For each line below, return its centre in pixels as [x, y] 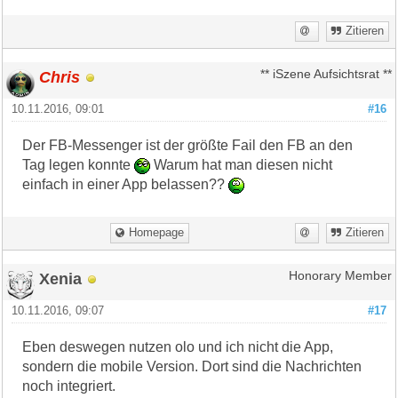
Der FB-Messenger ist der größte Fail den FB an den [188, 145]
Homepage [157, 232]
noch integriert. [69, 386]
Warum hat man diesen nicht [242, 164]
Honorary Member [340, 275]
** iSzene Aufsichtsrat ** [326, 74]
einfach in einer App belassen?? [126, 184]
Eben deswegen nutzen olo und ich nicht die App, [178, 346]
